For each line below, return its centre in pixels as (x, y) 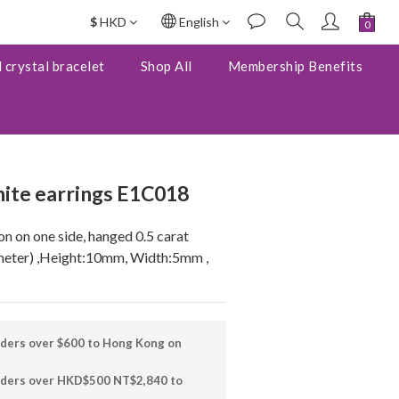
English (199, 22)
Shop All (166, 66)
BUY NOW (268, 29)
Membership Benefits (295, 66)
